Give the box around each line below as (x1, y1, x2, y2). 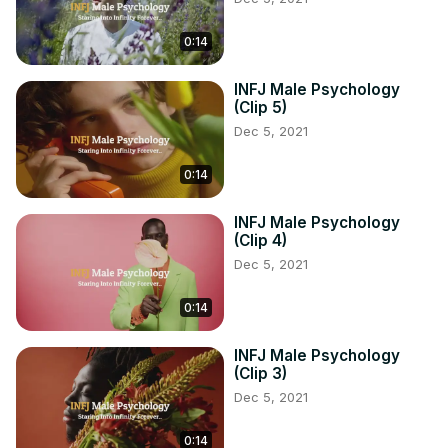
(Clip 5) (234, 98, 287, 118)
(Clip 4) (234, 231, 287, 251)
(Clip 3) (234, 364, 287, 384)
